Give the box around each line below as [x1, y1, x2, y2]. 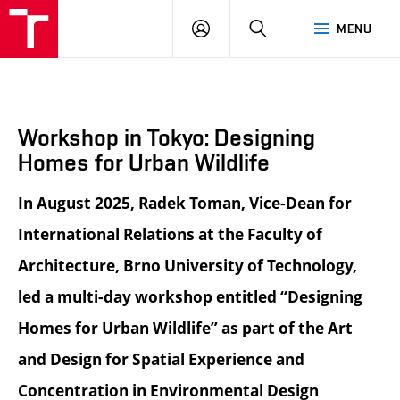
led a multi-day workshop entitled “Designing [18, 287, 362, 308]
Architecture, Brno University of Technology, [18, 255, 357, 277]
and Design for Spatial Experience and [18, 349, 304, 371]
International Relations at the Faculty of [18, 224, 322, 246]
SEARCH [266, 21, 315, 35]
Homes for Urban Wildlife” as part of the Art [18, 318, 353, 339]
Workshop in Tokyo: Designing [18, 124, 315, 151]
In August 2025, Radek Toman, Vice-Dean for [18, 193, 352, 214]
